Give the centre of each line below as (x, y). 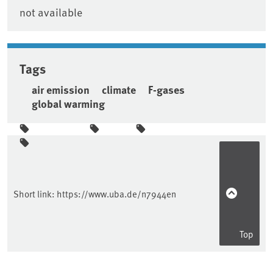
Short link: (35, 194)
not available (51, 12)
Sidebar (37, 145)
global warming (68, 104)
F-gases (166, 90)
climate (119, 90)
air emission (61, 90)
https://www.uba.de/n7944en (116, 194)
